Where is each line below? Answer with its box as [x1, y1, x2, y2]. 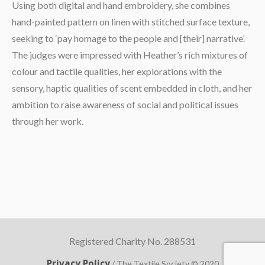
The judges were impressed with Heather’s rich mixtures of [11, 49, 248, 61]
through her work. [11, 115, 83, 127]
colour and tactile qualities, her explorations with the [11, 66, 222, 77]
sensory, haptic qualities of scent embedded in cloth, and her [11, 82, 252, 94]
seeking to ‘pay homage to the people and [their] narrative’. [11, 33, 245, 44]
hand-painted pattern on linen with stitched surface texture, [11, 16, 250, 28]
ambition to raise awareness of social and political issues [11, 99, 238, 111]
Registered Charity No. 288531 [69, 235, 196, 247]
